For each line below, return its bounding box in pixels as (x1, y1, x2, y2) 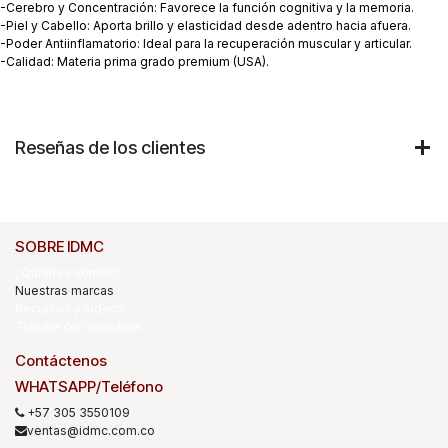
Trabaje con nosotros (15, 319, 141, 334)
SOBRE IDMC (15, 237, 104, 256)
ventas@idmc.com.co (27, 423, 155, 438)
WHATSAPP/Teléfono (15, 377, 163, 396)
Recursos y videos (15, 301, 125, 316)
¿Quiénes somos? (15, 265, 124, 280)
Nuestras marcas (15, 283, 117, 298)
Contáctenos (15, 351, 107, 370)
